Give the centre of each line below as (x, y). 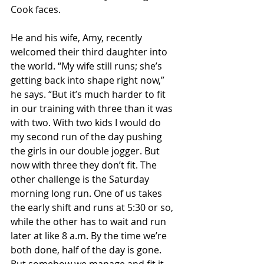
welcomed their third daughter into (90, 52)
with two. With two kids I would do (87, 123)
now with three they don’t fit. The (85, 165)
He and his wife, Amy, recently (77, 38)
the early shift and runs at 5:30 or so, (93, 208)
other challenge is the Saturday (81, 179)
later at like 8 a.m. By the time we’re (90, 236)
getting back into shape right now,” (89, 80)
